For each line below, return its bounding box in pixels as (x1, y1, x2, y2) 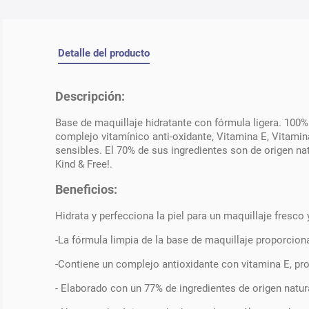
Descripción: (55, 90, 125, 104)
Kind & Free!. (55, 157, 112, 170)
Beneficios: (55, 183, 117, 197)
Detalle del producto (58, 46, 150, 59)
